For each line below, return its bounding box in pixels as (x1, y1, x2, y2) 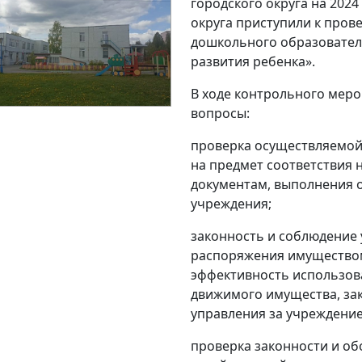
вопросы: (190, 103, 250, 122)
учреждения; (190, 194, 275, 213)
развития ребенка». (190, 52, 315, 70)
